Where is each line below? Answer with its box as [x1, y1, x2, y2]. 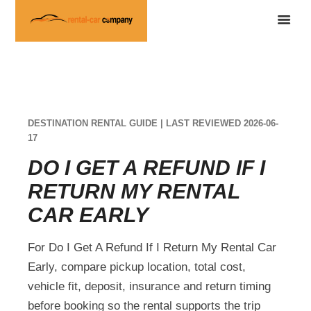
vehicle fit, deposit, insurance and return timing [28, 279, 271, 293]
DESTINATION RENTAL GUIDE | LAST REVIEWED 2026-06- [28, 117, 279, 128]
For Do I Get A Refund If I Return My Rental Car [28, 240, 277, 254]
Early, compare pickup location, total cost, [28, 260, 246, 274]
